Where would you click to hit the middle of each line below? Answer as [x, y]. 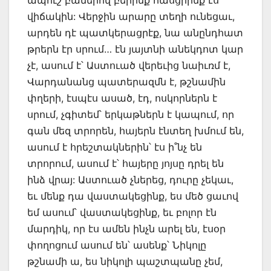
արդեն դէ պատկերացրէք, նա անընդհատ [135, 32]
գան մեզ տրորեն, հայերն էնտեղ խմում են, [135, 130]
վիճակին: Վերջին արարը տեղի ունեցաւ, [131, 16]
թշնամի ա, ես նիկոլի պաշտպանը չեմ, [125, 261]
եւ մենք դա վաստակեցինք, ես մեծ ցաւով [133, 196]
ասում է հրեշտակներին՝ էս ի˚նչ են [115, 147]
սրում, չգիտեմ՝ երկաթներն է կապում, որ [131, 114]
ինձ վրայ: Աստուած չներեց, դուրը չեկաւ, [130, 179]
